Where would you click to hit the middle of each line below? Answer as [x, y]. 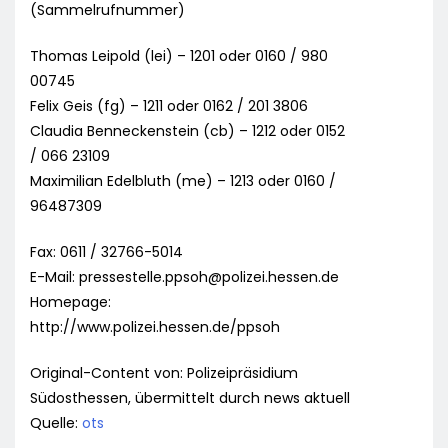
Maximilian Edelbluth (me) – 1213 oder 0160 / [183, 181]
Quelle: [56, 423]
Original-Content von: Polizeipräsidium [164, 373]
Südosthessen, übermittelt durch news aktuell [190, 398]
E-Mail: [54, 277]
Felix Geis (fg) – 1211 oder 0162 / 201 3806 [169, 106]
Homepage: [70, 302]
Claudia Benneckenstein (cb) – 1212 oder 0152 [187, 131]
